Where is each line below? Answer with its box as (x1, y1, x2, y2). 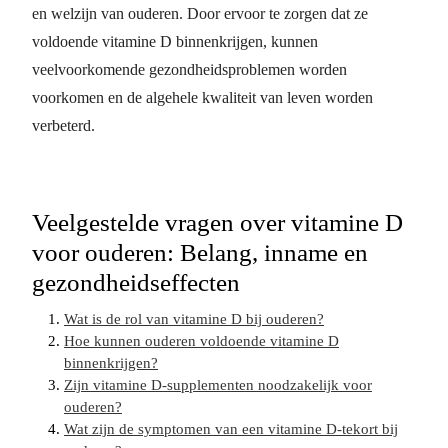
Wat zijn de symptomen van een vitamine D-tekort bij (64, 421, 398, 437)
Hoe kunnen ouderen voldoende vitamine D (64, 333, 339, 349)
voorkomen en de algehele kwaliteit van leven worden (32, 89, 373, 106)
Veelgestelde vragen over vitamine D (32, 209, 403, 236)
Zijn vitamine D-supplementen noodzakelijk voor (64, 377, 372, 393)
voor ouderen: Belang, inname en (32, 239, 368, 266)
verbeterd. (32, 117, 95, 134)
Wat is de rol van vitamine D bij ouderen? (64, 311, 324, 327)
